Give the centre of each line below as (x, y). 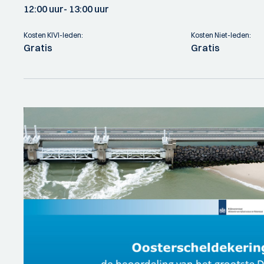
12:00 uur (44, 9)
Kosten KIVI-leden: (53, 35)
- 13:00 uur (86, 9)
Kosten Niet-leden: (221, 35)
